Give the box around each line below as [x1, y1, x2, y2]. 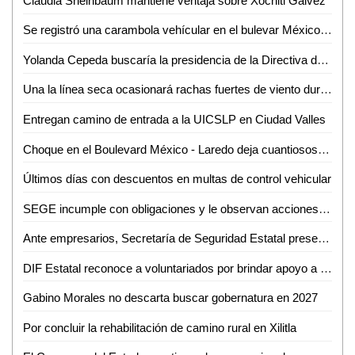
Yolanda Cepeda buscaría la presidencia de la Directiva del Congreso [316, 52, 329, 67]
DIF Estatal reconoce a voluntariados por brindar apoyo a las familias [319, 261, 332, 275]
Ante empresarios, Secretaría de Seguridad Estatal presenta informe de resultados [317, 231, 330, 246]
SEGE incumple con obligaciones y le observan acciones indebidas [318, 201, 330, 216]
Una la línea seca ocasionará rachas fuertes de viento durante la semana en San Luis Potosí [319, 82, 332, 97]
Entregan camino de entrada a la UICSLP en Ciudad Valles [22, 112, 326, 126]
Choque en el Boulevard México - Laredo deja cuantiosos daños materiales [317, 142, 330, 156]
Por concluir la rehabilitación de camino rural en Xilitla [22, 320, 296, 334]
